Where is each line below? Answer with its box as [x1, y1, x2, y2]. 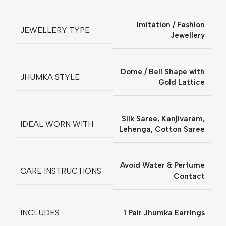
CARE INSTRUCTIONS [20, 165, 101, 176]
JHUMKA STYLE [20, 72, 80, 82]
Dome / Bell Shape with [121, 67, 205, 76]
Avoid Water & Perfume [120, 161, 205, 170]
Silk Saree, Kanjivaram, [122, 114, 205, 123]
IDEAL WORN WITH [20, 119, 93, 129]
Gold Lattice [158, 78, 205, 87]
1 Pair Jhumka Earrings [124, 208, 205, 217]
